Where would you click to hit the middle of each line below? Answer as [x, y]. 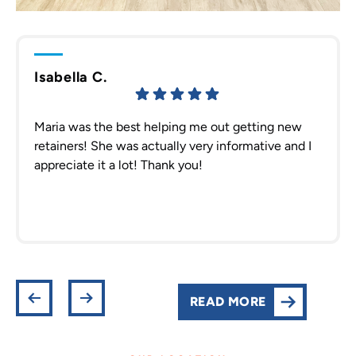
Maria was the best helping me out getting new [168, 126]
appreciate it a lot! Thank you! [118, 164]
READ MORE [228, 301]
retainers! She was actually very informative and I [173, 145]
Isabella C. [71, 77]
